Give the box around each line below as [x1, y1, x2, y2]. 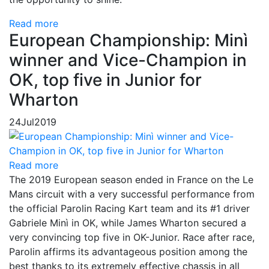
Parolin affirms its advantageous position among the [9, 246, 247, 258]
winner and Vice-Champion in [9, 50, 247, 70]
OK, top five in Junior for [9, 70, 202, 90]
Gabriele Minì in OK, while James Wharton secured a [9, 217, 246, 229]
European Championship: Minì [9, 30, 248, 50]
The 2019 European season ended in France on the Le [9, 174, 253, 186]
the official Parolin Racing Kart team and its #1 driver [9, 202, 250, 214]
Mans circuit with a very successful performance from [9, 188, 255, 200]
